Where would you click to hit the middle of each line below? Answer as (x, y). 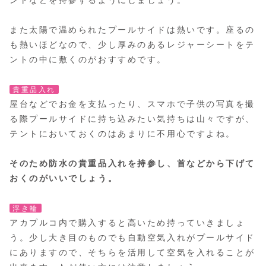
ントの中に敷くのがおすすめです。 (88, 60)
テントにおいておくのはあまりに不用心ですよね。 (123, 134)
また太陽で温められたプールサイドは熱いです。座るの (132, 30)
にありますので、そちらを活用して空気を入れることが (132, 253)
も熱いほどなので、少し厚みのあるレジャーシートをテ (132, 45)
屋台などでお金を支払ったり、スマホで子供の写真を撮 (132, 104)
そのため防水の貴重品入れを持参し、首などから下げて (132, 164)
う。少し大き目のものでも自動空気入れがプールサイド (132, 238)
